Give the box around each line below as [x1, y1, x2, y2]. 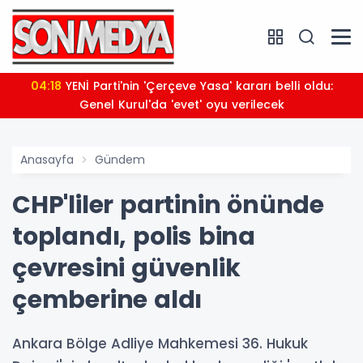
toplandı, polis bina [12, 220, 255, 254]
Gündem [95, 152, 145, 168]
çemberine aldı [12, 283, 203, 317]
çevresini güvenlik [12, 251, 241, 285]
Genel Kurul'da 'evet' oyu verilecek [79, 96, 284, 113]
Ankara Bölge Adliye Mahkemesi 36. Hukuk [12, 334, 308, 353]
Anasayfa [20, 152, 74, 168]
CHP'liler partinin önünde [12, 188, 324, 222]
